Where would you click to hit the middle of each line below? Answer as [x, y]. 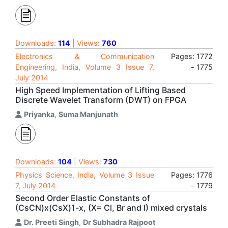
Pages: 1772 [192, 56]
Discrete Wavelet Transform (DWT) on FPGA [101, 100]
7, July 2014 [35, 186]
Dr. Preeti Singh [51, 222]
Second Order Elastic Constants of [83, 198]
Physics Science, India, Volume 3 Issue [85, 175]
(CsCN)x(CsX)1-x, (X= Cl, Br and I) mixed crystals [111, 208]
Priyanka [39, 114]
